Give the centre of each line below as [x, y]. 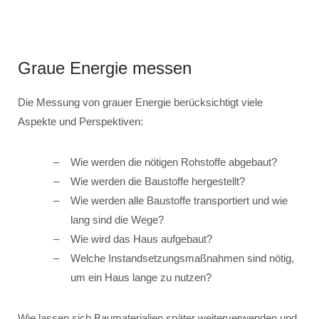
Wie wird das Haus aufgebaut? [141, 239]
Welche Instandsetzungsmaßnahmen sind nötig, [182, 258]
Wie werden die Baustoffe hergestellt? [158, 181]
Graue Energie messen [105, 68]
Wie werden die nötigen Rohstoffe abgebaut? [174, 162]
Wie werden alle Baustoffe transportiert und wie [179, 200]
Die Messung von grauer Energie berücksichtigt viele [140, 102]
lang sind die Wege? [117, 220]
